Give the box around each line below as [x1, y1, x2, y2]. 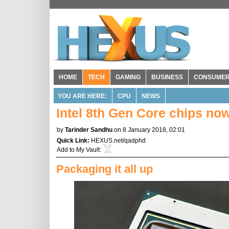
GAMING [116, 74, 141, 81]
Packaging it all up [56, 163, 153, 175]
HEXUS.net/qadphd [91, 137, 146, 144]
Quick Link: [57, 137, 91, 144]
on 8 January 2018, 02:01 [114, 126, 185, 133]
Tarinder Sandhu [65, 126, 112, 133]
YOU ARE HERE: [58, 93, 107, 100]
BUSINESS [151, 74, 183, 81]
